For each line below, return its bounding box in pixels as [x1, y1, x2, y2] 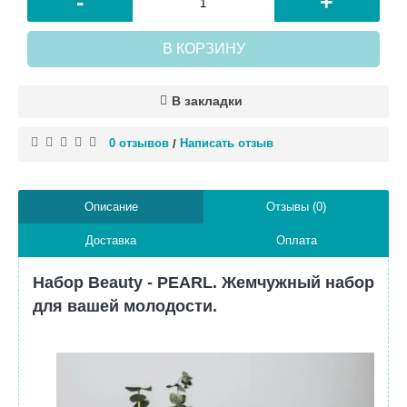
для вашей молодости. [33, 296, 217, 315]
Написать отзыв [180, 135, 273, 150]
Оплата [275, 233, 317, 247]
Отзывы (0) [266, 199, 326, 213]
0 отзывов [109, 135, 169, 150]
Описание [84, 199, 138, 213]
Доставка [85, 233, 136, 247]
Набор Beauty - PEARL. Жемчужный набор [33, 273, 374, 292]
